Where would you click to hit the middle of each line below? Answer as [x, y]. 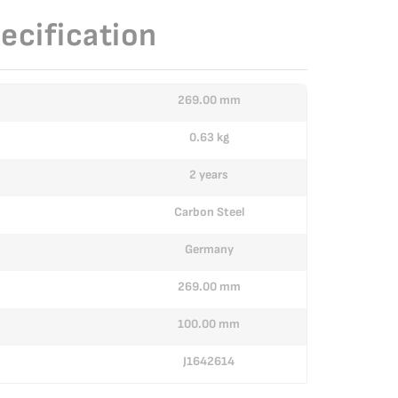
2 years [209, 174]
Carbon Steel [209, 211]
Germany [209, 249]
